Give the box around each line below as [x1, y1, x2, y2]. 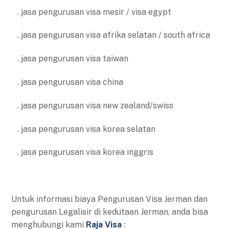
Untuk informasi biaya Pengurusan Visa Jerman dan [11, 194, 208, 204]
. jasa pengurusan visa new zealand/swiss [11, 100, 174, 110]
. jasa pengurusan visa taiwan [11, 54, 129, 64]
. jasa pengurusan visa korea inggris [11, 147, 154, 157]
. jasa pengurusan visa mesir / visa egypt [11, 7, 172, 17]
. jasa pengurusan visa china [11, 77, 124, 87]
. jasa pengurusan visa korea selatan [11, 124, 156, 134]
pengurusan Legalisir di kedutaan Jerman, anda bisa [11, 207, 209, 217]
